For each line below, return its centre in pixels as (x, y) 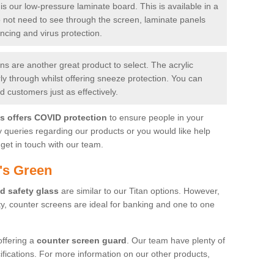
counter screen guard (82, 240)
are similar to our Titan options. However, (139, 191)
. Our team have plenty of (176, 240)
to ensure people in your (155, 117)
